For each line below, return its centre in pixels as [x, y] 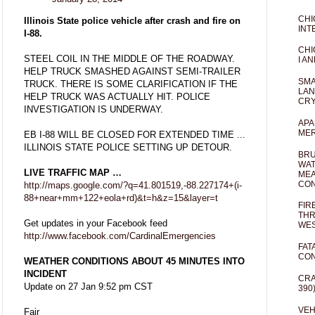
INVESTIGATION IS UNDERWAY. [94, 110]
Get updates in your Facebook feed [96, 224]
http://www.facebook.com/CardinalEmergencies [120, 236]
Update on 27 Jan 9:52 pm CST [88, 287]
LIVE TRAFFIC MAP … [73, 173]
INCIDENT [45, 274]
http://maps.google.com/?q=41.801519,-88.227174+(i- [133, 186]
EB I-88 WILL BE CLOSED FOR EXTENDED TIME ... [135, 135]
